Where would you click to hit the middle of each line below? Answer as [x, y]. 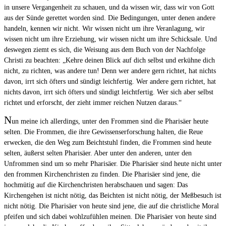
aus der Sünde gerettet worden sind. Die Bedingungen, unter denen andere [110, 18]
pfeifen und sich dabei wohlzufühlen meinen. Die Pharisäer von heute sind [110, 217]
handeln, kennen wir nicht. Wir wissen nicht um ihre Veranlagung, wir [104, 29]
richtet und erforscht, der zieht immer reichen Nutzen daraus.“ [93, 103]
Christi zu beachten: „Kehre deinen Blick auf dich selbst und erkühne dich [109, 61]
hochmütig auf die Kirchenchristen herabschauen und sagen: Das [96, 185]
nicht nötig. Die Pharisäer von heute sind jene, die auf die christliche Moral [111, 206]
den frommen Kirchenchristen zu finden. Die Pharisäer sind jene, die [102, 175]
